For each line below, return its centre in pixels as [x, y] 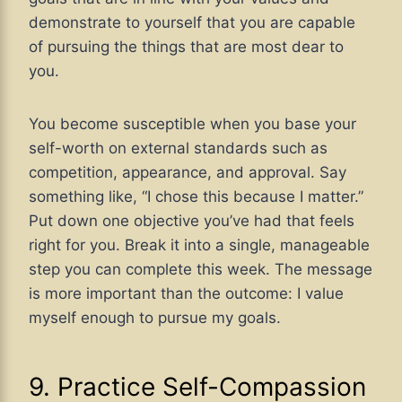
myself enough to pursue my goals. [155, 317]
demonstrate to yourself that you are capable [192, 22]
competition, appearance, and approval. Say [188, 172]
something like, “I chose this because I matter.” [196, 196]
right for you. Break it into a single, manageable [199, 245]
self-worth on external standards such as [178, 148]
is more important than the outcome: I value [186, 293]
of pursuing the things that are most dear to [186, 46]
